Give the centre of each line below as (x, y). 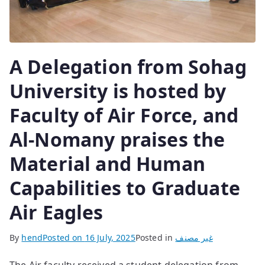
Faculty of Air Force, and (124, 115)
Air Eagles (56, 212)
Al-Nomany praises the (117, 140)
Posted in (155, 238)
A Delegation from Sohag (128, 67)
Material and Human (107, 164)
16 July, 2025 (110, 238)
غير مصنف (194, 238)
